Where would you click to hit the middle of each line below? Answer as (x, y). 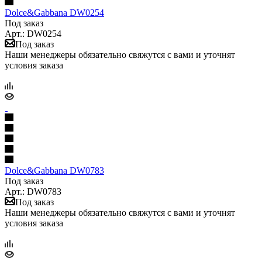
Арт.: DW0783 (33, 191)
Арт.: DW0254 (33, 33)
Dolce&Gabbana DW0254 (54, 12)
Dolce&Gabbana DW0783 (54, 170)
